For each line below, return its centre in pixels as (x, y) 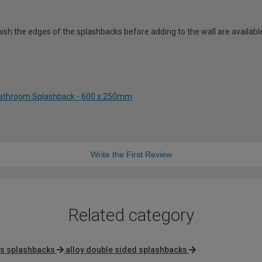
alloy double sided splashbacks (126, 249)
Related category (131, 215)
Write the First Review (131, 154)
